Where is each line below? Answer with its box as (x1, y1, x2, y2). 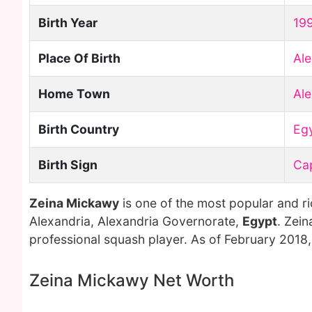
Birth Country (38, 122, 119, 136)
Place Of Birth (38, 51, 120, 65)
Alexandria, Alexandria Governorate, (29, 214, 242, 228)
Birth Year (38, 15, 97, 30)
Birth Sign (38, 157, 97, 172)
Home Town (38, 86, 110, 101)
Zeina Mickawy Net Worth (29, 270, 234, 290)
